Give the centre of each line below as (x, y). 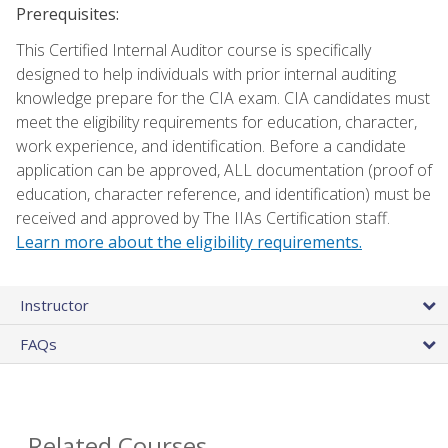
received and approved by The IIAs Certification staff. (203, 218)
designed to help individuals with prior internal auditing (206, 74)
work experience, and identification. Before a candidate (211, 146)
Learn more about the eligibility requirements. (189, 242)
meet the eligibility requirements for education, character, (216, 122)
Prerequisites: (67, 14)
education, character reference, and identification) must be (223, 194)
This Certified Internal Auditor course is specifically (193, 50)
